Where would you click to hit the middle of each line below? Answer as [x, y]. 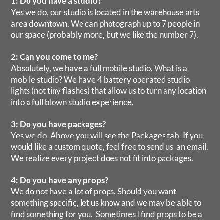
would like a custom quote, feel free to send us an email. [110, 147]
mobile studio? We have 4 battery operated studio [100, 80]
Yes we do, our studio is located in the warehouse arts [105, 12]
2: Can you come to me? [55, 57]
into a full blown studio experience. [72, 102]
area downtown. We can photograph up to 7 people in [106, 24]
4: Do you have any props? [60, 180]
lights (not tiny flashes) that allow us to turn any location [109, 91]
